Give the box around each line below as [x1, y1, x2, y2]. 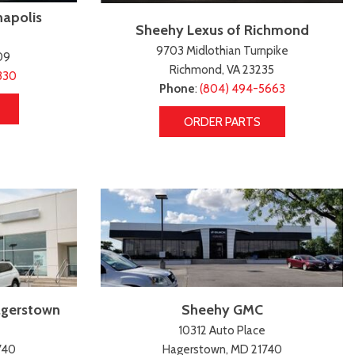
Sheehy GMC [181, 300, 263, 319]
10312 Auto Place [178, 323, 265, 338]
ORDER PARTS [183, 115, 261, 130]
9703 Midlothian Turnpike [155, 44, 288, 59]
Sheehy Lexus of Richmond [135, 21, 309, 40]
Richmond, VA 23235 [170, 63, 274, 78]
